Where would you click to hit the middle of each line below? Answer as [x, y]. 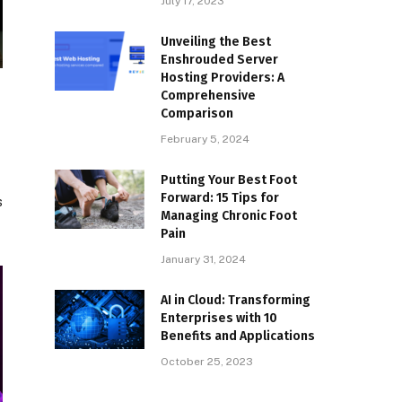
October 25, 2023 [207, 361]
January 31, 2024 [203, 259]
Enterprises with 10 [219, 318]
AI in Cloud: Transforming [236, 300]
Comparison [197, 113]
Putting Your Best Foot [229, 179]
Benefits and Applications [238, 336]
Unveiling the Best [216, 41]
